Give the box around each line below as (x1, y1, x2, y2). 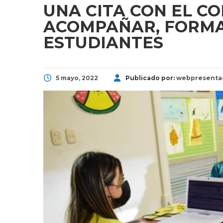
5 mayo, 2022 (56, 74, 98, 82)
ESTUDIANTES (43, 32, 163, 52)
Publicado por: (125, 74, 176, 82)
